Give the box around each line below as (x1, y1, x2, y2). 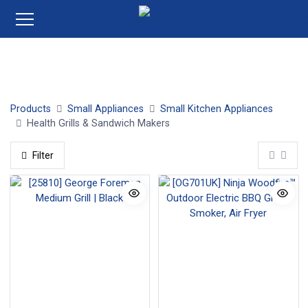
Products (10, 102, 51, 115)
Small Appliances (67, 102, 144, 115)
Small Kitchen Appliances (160, 102, 274, 115)
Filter (32, 149, 54, 161)
